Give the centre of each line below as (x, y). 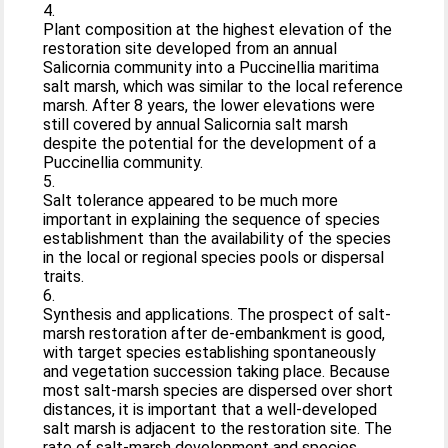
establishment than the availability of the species (217, 238)
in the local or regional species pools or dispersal (214, 257)
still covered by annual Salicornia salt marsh (196, 124)
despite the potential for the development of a (210, 143)
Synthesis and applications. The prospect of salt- (217, 314)
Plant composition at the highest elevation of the (218, 29)
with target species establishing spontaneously (210, 352)
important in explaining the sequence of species (212, 219)
